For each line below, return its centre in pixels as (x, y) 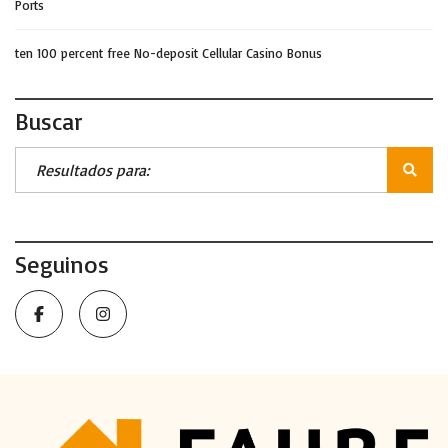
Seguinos (62, 263)
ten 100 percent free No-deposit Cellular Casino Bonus (168, 52)
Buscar (49, 120)
